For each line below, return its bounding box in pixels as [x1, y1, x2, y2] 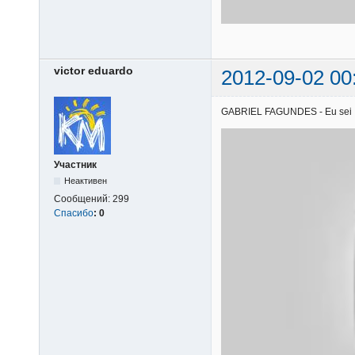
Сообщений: [54, 193, 113, 204]
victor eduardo [54, 64, 133, 78]
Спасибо [54, 207, 94, 219]
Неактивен [64, 175, 108, 185]
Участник [54, 158, 97, 170]
